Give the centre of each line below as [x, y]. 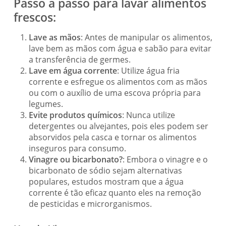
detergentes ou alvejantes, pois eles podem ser [118, 126]
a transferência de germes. [79, 59]
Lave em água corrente [73, 70]
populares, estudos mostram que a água [106, 181]
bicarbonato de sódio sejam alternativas [105, 170]
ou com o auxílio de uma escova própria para [115, 93]
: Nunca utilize [148, 115]
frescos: [35, 17]
